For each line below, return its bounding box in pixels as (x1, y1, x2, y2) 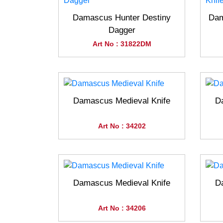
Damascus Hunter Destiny (73, 13, 171, 22)
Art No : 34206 (98, 204, 146, 212)
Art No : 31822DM (92, 40, 151, 48)
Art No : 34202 (98, 122, 146, 130)
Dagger (108, 25, 135, 35)
